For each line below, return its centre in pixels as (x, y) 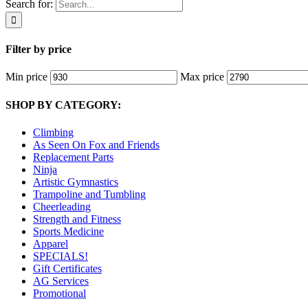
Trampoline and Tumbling (89, 194)
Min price (26, 76)
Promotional (59, 293)
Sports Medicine (68, 231)
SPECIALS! (60, 256)
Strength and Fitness (77, 219)
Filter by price (38, 49)
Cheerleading (62, 206)
